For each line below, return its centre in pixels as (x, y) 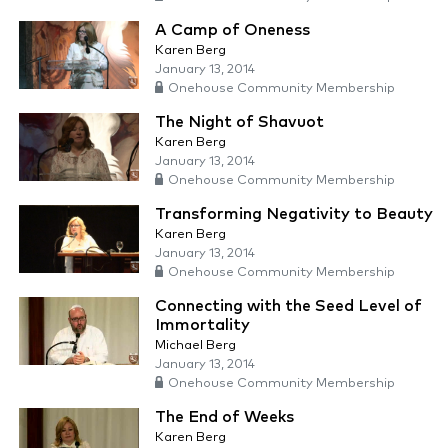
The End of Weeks (224, 417)
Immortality (202, 325)
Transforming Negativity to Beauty (294, 214)
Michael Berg (195, 346)
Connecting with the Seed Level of (288, 306)
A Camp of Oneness (232, 30)
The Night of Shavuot (239, 122)
